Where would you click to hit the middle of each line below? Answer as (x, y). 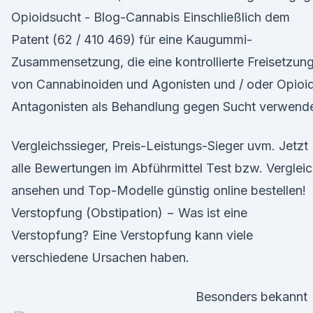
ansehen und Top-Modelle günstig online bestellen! (159, 190)
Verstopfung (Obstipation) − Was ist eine (129, 213)
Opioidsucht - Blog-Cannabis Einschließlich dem (151, 17)
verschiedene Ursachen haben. (100, 257)
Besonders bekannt (252, 297)
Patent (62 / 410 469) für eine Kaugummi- (132, 39)
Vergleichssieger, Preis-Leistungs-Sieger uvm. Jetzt (160, 146)
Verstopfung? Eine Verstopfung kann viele (132, 235)
